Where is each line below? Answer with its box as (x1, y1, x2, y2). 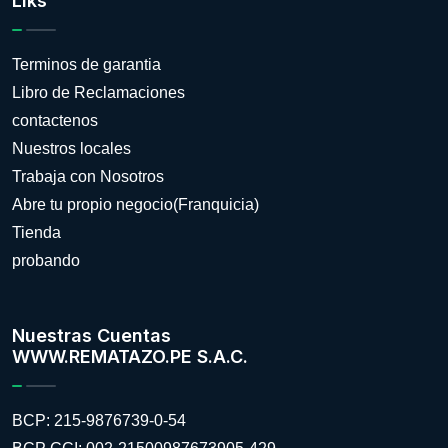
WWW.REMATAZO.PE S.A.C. (12, 345, 248, 367)
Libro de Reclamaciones (12, 83, 185, 101)
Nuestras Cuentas (12, 324, 171, 346)
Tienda (12, 223, 61, 241)
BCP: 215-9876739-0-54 (12, 411, 186, 429)
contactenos (12, 111, 98, 129)
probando (12, 251, 80, 269)
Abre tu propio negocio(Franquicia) (12, 195, 259, 213)
